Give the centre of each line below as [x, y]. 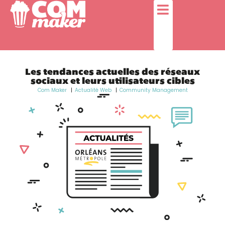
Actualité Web [93, 90]
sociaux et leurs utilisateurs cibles [113, 82]
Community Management [153, 90]
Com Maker [52, 90]
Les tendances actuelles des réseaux [113, 73]
